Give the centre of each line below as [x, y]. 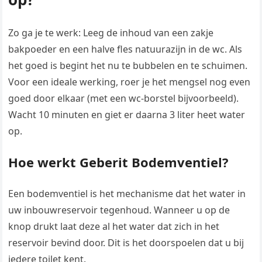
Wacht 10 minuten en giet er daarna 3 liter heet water [127, 115]
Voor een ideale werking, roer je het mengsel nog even [130, 82]
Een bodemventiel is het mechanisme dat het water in [127, 194]
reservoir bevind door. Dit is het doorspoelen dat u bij [126, 243]
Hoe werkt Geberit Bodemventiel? [119, 162]
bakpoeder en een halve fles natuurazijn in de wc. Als [125, 49]
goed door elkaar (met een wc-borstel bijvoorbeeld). [124, 99]
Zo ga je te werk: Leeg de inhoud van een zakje [111, 33]
